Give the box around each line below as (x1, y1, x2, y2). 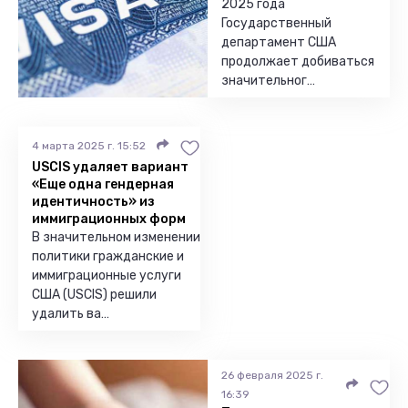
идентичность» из (32, 194, 155, 209)
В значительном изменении (32, 229, 200, 245)
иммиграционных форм (32, 211, 186, 227)
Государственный (221, 15, 331, 31)
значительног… (221, 73, 315, 88)
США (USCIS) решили (32, 287, 157, 302)
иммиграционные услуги (32, 268, 181, 283)
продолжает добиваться (221, 54, 374, 69)
